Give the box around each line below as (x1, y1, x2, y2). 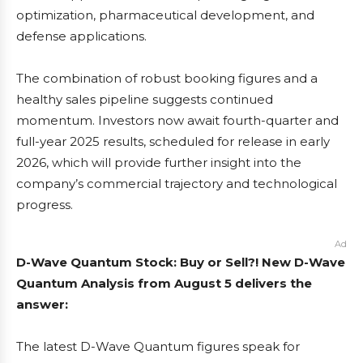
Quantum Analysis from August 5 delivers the (16, 275, 312, 291)
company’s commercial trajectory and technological (16, 176, 337, 191)
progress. (16, 197, 73, 212)
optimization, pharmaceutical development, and (16, 7, 314, 23)
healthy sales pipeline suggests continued (16, 92, 273, 107)
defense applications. (16, 28, 147, 44)
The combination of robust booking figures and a (16, 70, 318, 86)
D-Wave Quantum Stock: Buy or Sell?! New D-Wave (16, 254, 345, 270)
